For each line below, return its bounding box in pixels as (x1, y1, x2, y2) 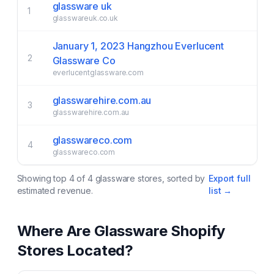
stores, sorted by (135, 173, 206, 183)
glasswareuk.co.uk (52, 13, 118, 23)
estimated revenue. (17, 185, 93, 196)
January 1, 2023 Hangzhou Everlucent (52, 40, 224, 52)
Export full (209, 173, 251, 183)
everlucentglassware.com (52, 68, 144, 77)
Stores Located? (17, 242, 134, 259)
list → (209, 185, 232, 196)
